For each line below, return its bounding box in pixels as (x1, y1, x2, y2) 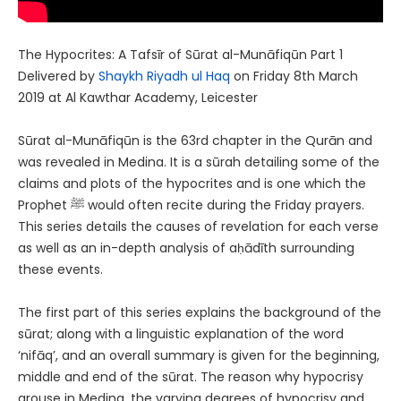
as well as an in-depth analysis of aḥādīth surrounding (18, 239, 354, 258)
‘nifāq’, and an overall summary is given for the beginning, (18, 346, 380, 365)
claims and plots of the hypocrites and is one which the (18, 175, 366, 193)
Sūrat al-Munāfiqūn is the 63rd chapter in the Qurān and (18, 132, 372, 150)
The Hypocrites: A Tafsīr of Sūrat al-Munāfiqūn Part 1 (18, 46, 343, 64)
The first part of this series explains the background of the (18, 303, 381, 322)
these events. (18, 260, 103, 279)
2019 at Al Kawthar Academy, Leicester (18, 89, 258, 107)
